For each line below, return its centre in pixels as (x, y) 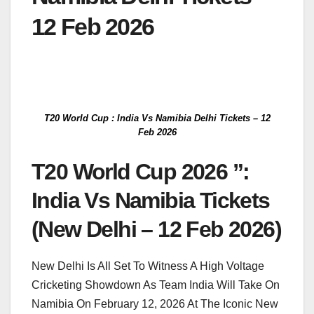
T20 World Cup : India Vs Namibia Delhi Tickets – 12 (157, 118)
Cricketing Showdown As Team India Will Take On (156, 285)
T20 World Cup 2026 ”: (141, 171)
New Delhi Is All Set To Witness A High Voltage (148, 266)
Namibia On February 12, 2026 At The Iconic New (155, 303)
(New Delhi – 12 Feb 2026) (156, 229)
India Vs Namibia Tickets (151, 200)
